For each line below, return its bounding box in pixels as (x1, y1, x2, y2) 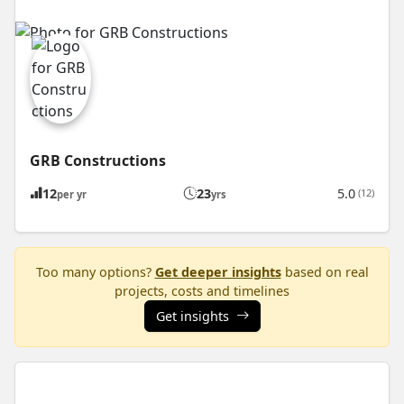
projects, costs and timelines (115, 281, 289, 299)
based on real (280, 262, 369, 280)
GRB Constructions (30, 150, 166, 170)
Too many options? (35, 262, 155, 280)
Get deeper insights (154, 262, 281, 280)
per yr (57, 187, 87, 201)
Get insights (155, 307, 229, 325)
